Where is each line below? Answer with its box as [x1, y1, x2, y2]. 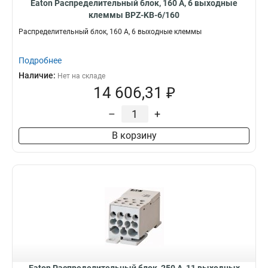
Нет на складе [57, 72, 105, 80]
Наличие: [19, 71, 57, 80]
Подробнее [19, 56, 62, 65]
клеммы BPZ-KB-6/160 [89, 10, 179, 20]
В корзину [111, 130, 157, 141]
